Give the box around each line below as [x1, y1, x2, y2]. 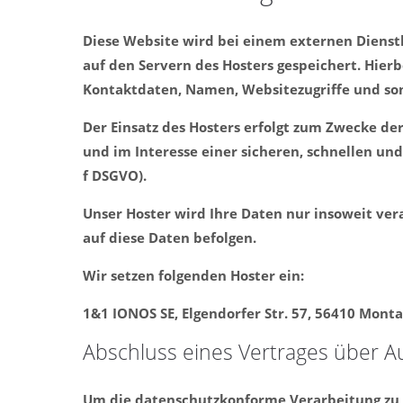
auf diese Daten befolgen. [83, 228, 256, 246]
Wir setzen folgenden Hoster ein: [83, 266, 304, 284]
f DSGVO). [83, 166, 147, 184]
